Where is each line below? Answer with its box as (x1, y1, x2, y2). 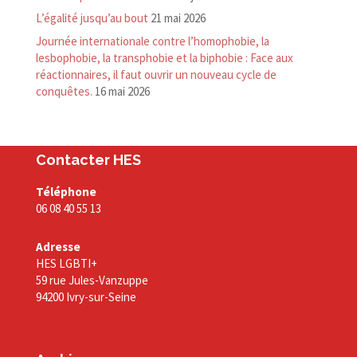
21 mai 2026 (150, 10, 206, 26)
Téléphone (35, 183, 96, 199)
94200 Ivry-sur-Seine (35, 289, 136, 305)
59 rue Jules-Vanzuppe (35, 273, 148, 288)
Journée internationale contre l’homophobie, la (35, 33, 269, 49)
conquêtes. (35, 83, 92, 99)
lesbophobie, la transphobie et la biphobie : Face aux (35, 49, 293, 65)
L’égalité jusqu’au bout (35, 10, 148, 26)
